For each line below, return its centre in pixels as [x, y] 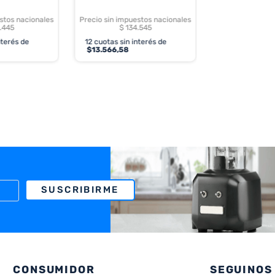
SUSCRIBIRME [80, 190]
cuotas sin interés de [130, 42]
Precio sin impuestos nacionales [135, 20]
